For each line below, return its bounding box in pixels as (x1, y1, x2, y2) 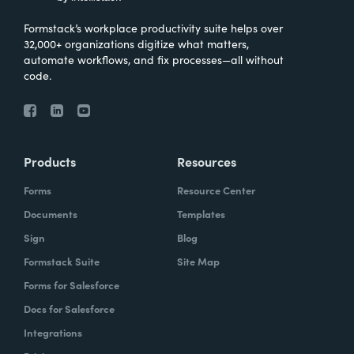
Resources (177, 153, 236, 171)
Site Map (177, 254, 220, 269)
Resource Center (177, 183, 255, 198)
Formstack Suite (24, 254, 100, 269)
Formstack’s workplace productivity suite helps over (24, 20, 283, 36)
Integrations (24, 325, 82, 341)
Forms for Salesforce (24, 277, 119, 293)
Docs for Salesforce (24, 301, 115, 317)
